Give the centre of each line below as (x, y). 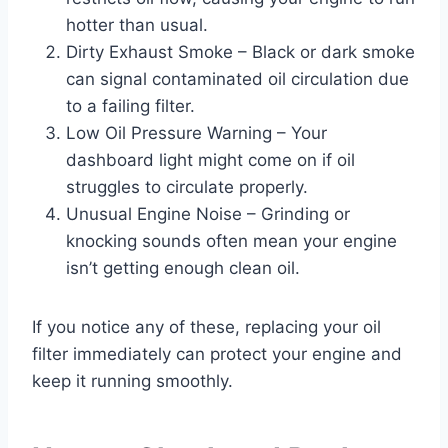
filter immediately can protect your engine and (217, 353)
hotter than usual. (137, 24)
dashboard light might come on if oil (210, 159)
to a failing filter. (130, 105)
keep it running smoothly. (132, 380)
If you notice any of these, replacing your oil (206, 326)
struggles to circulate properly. (187, 186)
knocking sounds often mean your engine (231, 240)
